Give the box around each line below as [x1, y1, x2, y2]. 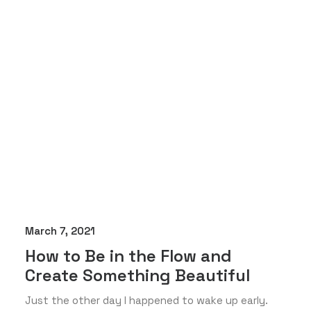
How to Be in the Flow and [25, 245, 232, 267]
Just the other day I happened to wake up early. [25, 294, 268, 307]
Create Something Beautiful [25, 264, 250, 286]
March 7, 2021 [25, 224, 95, 237]
